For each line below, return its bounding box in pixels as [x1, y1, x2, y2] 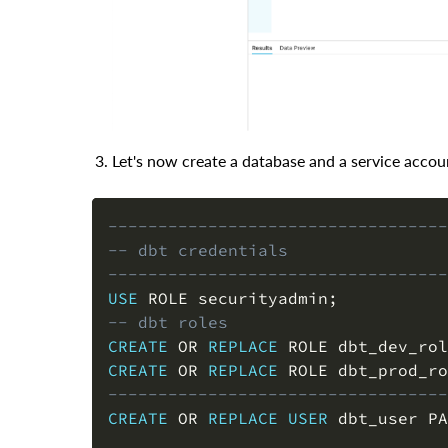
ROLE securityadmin [138, 288, 328, 309]
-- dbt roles [108, 312, 228, 333]
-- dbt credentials [108, 240, 288, 261]
